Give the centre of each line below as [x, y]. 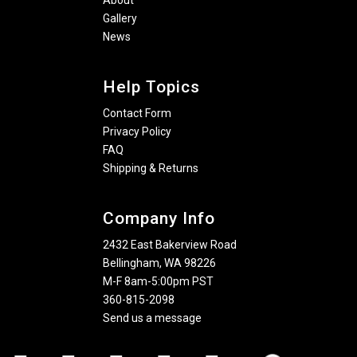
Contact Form [137, 113]
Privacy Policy [137, 131]
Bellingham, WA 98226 [159, 263]
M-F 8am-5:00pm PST [158, 281]
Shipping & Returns [151, 168]
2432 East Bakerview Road [170, 245]
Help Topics [151, 87]
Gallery [120, 18]
